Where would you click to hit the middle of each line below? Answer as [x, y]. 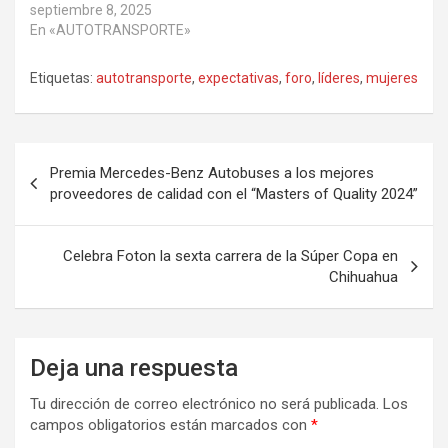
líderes [339, 78]
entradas [65, 222]
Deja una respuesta [134, 368]
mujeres [392, 78]
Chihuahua [363, 277]
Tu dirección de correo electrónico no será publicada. [204, 404]
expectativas [238, 78]
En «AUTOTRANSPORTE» [110, 30]
